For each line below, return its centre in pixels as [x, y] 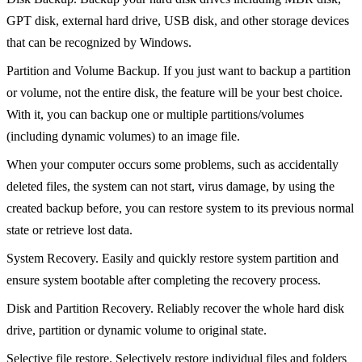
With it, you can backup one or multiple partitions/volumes [155, 115]
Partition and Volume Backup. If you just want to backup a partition [179, 71]
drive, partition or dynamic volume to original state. [137, 330]
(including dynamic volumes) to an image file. [123, 137]
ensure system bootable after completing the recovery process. [164, 280]
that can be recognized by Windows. [99, 43]
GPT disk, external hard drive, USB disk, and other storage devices [178, 21]
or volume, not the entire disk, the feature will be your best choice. [175, 93]
